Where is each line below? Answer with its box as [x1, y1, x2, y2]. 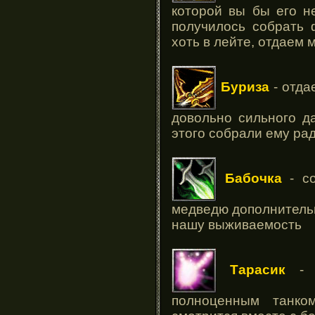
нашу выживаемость [172, 217, 302, 232]
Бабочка [224, 170, 282, 186]
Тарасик [230, 262, 286, 277]
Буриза [221, 79, 269, 94]
